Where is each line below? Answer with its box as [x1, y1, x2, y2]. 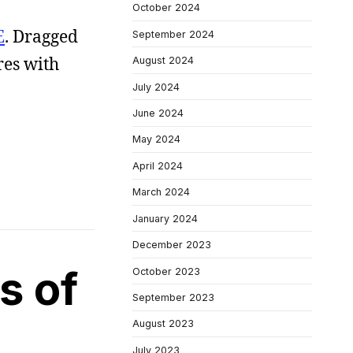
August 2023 [132, 318, 194, 330]
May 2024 [132, 133, 180, 146]
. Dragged [5, 25, 78, 47]
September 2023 [132, 292, 214, 303]
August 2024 [132, 54, 194, 67]
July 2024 [132, 80, 180, 93]
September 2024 [132, 28, 214, 40]
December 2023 [132, 239, 211, 251]
